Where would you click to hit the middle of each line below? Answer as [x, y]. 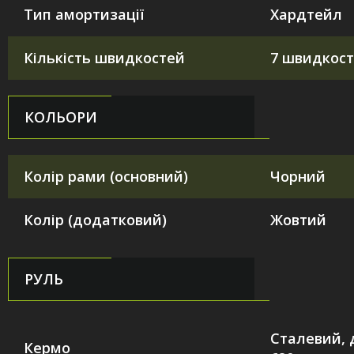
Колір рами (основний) [106, 176]
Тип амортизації [84, 14]
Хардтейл [306, 14]
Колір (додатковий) [95, 219]
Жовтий [298, 219]
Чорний [298, 176]
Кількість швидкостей [104, 57]
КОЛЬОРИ [61, 117]
